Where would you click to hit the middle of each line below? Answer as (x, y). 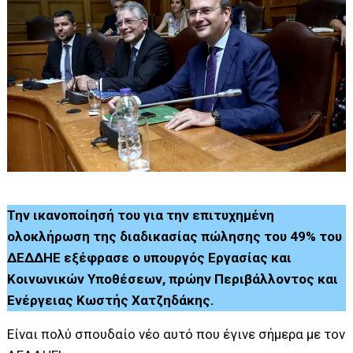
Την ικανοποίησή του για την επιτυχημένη (141, 215)
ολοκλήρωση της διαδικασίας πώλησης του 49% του (175, 236)
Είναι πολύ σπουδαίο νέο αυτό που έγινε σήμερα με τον (176, 334)
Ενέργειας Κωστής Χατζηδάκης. (111, 300)
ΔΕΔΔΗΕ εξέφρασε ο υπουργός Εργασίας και (150, 257)
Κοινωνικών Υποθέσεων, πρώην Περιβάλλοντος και (173, 279)
